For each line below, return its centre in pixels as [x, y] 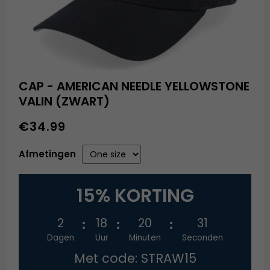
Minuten [145, 238]
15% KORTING [135, 196]
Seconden [203, 238]
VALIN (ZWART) [64, 102]
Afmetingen [48, 154]
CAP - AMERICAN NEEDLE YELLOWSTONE [134, 86]
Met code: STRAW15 [135, 259]
